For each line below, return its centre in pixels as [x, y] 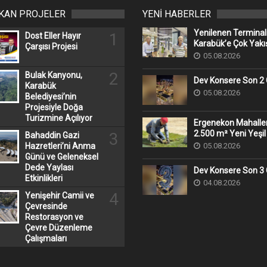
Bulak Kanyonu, [53, 75]
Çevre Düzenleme [58, 228]
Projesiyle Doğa [54, 108]
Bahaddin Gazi [52, 136]
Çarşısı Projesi [51, 46]
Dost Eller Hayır [53, 36]
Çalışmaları [46, 239]
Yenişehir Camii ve [59, 196]
